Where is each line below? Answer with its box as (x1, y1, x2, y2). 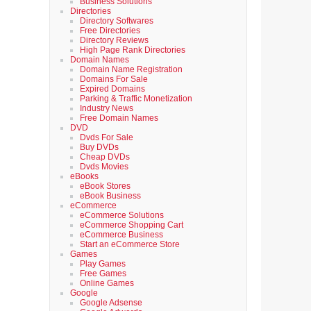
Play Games (80, 259, 126, 269)
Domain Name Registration (80, 65, 183, 74)
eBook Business (80, 191, 141, 201)
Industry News (80, 103, 133, 113)
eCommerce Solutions (80, 210, 164, 220)
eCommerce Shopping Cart (80, 220, 183, 230)
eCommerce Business (80, 230, 163, 239)
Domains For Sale (80, 74, 148, 84)
